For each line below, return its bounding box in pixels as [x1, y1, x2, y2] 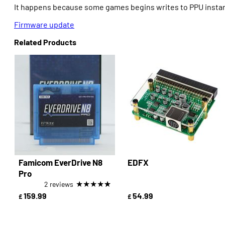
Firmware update [14, 20, 74, 29]
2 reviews [44, 179, 73, 188]
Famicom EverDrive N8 [18, 157, 102, 167]
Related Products [14, 37, 76, 47]
